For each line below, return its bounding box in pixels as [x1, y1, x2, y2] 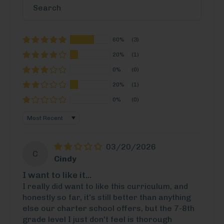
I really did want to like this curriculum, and [22, 181, 188, 191]
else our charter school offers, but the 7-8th [22, 203, 194, 213]
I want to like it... [22, 169, 91, 180]
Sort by [22, 111, 49, 121]
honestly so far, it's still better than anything [22, 192, 191, 202]
